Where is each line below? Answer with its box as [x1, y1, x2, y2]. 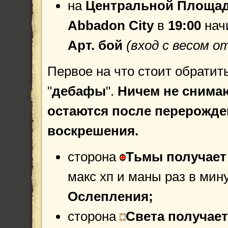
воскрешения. [47, 123, 138, 138]
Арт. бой [68, 38, 126, 53]
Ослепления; [68, 189, 153, 204]
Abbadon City [68, 18, 157, 33]
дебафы [52, 83, 106, 99]
